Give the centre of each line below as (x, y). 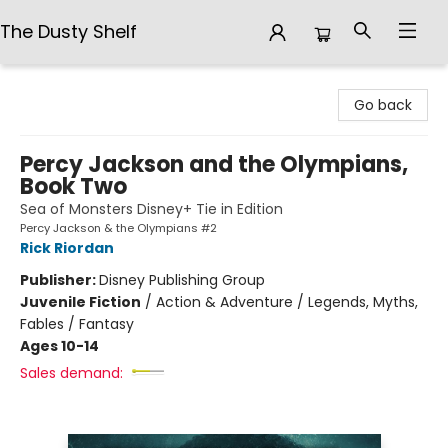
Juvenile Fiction (80, 302)
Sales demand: (71, 373)
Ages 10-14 (59, 346)
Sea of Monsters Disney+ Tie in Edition (151, 209)
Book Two (73, 186)
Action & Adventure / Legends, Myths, (287, 302)
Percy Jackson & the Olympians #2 (118, 228)
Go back (383, 105)
